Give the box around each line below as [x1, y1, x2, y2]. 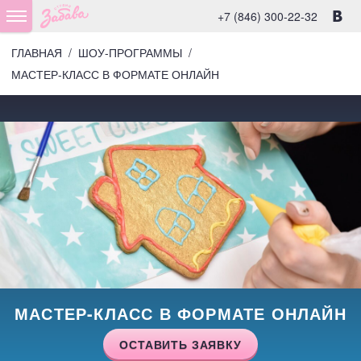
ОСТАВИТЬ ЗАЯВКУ [119, 335, 242, 352]
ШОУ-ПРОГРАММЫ [78, 44, 182, 60]
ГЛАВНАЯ [11, 44, 62, 60]
